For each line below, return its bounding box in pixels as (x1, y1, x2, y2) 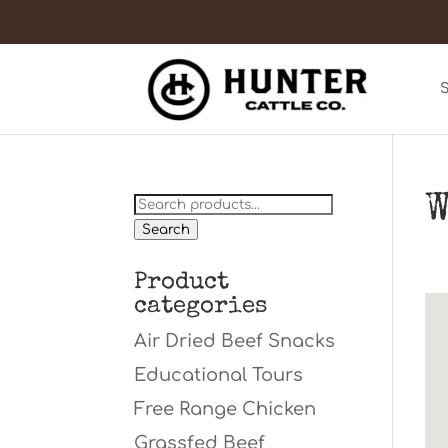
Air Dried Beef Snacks (134, 331, 336, 351)
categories (134, 295, 268, 319)
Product (134, 271, 230, 295)
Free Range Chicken (134, 399, 317, 419)
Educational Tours (134, 365, 304, 385)
